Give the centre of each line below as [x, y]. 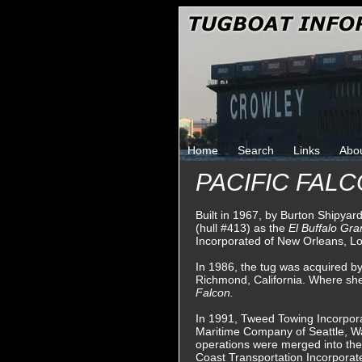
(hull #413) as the [242, 228]
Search [256, 150]
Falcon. [215, 293]
